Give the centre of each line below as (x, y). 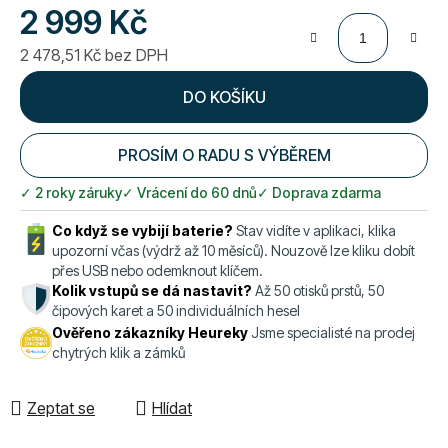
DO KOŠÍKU (224, 96)
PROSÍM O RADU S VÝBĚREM (224, 154)
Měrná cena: (63, 85)
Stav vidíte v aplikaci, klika (314, 231)
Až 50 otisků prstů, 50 (318, 291)
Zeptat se (61, 407)
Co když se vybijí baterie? (142, 231)
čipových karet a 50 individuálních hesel (176, 311)
